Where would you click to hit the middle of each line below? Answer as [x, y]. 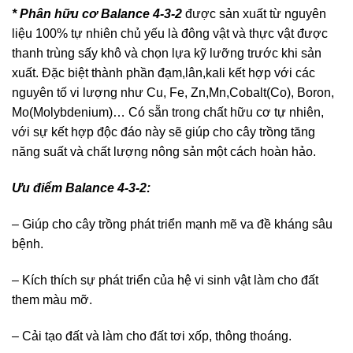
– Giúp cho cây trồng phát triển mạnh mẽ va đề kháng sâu [172, 224]
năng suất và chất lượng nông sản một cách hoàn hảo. [164, 152]
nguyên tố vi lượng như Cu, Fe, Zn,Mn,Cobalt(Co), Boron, [173, 93]
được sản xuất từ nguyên [256, 14]
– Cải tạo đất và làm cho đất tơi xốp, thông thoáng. [152, 336]
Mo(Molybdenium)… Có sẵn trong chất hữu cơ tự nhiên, [168, 113]
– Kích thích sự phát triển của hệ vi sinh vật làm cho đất [165, 280]
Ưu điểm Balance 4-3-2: [81, 188]
